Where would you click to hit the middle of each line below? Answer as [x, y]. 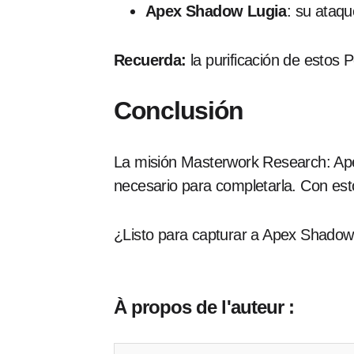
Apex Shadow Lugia [216, 11]
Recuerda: [150, 60]
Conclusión [179, 111]
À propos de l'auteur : [204, 307]
